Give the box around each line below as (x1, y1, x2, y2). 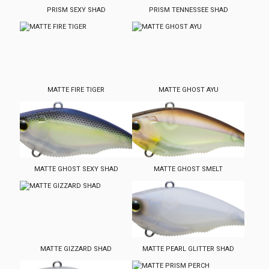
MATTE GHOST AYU (158, 85, 219, 94)
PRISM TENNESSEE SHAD (148, 6, 228, 14)
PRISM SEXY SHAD (46, 6, 106, 14)
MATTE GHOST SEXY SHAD (34, 165, 118, 174)
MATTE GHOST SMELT (154, 165, 223, 174)
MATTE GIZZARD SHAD (40, 244, 112, 253)
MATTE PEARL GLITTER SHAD (142, 244, 235, 253)
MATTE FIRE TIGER (47, 85, 105, 94)
